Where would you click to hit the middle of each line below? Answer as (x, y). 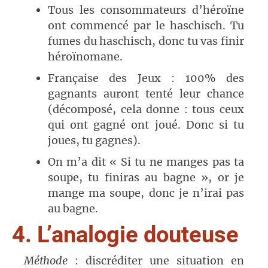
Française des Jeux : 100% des (146, 78)
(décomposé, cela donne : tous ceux (146, 109)
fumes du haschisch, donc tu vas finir (146, 41)
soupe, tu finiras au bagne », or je (146, 178)
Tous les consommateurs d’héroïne (146, 10)
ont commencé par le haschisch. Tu (146, 26)
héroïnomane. (85, 57)
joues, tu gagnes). (94, 141)
